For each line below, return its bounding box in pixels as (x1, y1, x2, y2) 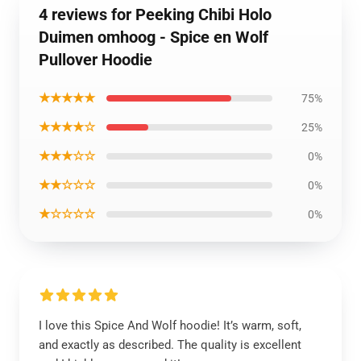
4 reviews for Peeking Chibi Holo (39, 5, 272, 24)
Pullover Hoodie (39, 50, 152, 69)
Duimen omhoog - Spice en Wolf (39, 27, 268, 47)
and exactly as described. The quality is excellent (39, 338, 301, 352)
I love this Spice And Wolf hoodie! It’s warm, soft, (39, 318, 301, 333)
